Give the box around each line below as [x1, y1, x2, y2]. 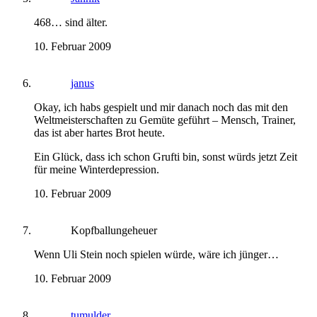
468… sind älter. [34, 16, 108, 29]
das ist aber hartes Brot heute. [34, 127, 165, 139]
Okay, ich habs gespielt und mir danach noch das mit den [34, 101, 288, 114]
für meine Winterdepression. [34, 163, 159, 176]
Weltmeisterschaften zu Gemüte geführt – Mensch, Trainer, [34, 114, 296, 127]
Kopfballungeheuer [71, 224, 157, 237]
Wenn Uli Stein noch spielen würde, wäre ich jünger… [34, 248, 279, 261]
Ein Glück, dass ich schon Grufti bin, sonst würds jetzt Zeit [34, 151, 297, 163]
